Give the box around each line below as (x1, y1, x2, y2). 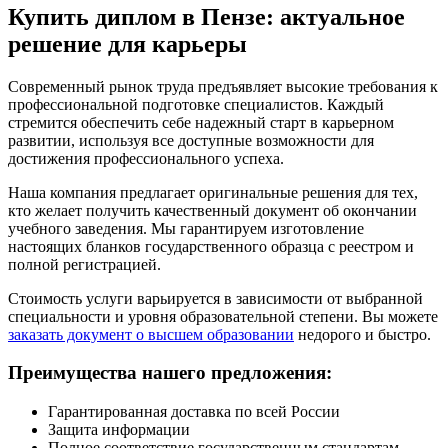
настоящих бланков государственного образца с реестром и (8, 237, 414, 255)
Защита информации (48, 421, 190, 439)
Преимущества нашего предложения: (8, 362, 332, 384)
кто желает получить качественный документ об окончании (8, 201, 417, 219)
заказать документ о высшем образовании (8, 325, 294, 343)
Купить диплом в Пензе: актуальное (8, 3, 405, 30)
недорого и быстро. (294, 325, 431, 343)
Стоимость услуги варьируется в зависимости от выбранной (8, 289, 423, 307)
